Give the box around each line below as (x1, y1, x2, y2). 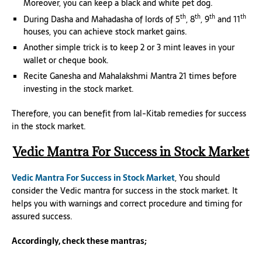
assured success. (12, 210, 73, 223)
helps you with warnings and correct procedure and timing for (12, 197, 242, 211)
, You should (175, 171, 220, 185)
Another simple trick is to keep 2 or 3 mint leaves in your (23, 41, 235, 54)
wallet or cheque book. (23, 54, 109, 67)
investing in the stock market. (23, 82, 134, 96)
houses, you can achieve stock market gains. (23, 25, 187, 39)
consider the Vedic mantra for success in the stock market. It (12, 184, 237, 198)
